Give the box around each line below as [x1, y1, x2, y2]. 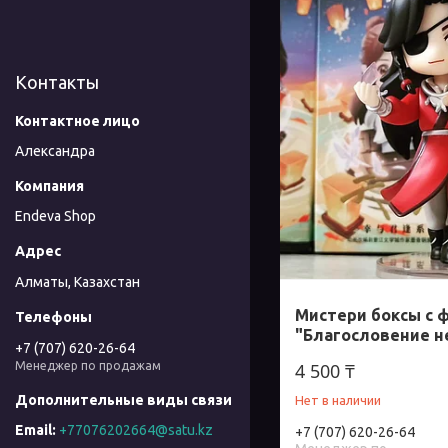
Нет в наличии [295, 393, 381, 408]
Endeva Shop [15, 208, 96, 225]
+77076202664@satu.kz [59, 421, 213, 438]
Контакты [15, 72, 99, 93]
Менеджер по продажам [15, 358, 161, 372]
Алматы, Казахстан [15, 273, 140, 290]
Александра [15, 143, 95, 160]
